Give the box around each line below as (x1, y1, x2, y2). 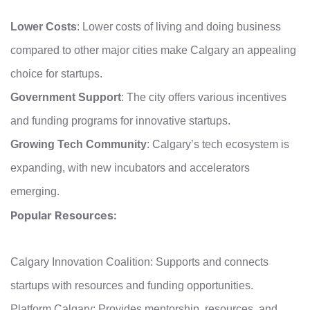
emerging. (10, 185, 60, 197)
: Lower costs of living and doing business (77, 20, 281, 33)
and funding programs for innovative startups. (10, 114, 230, 127)
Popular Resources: (10, 208, 117, 222)
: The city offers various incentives (121, 91, 286, 103)
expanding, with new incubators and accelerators (10, 161, 250, 174)
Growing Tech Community (10, 138, 147, 150)
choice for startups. (10, 67, 102, 80)
